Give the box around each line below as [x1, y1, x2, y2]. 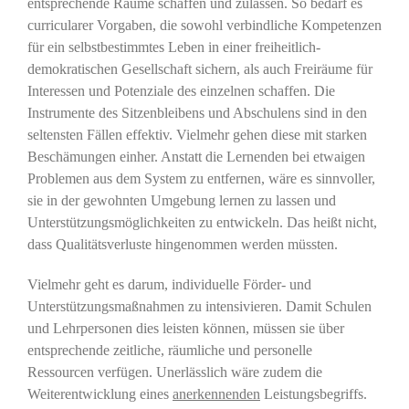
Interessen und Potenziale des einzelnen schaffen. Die [26, 83, 335, 100]
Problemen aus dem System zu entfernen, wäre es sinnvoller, [26, 171, 375, 187]
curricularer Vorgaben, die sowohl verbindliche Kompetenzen [26, 17, 382, 34]
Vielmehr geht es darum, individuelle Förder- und [26, 277, 311, 293]
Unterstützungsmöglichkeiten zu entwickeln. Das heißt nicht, [26, 215, 377, 231]
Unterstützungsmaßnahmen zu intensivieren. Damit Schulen [26, 299, 372, 315]
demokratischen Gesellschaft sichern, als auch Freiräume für [26, 61, 372, 78]
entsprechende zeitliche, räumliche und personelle [26, 342, 312, 359]
